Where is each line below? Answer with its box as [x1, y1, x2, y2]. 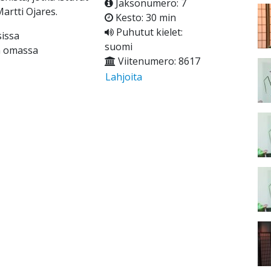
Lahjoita [105, 70, 142, 84]
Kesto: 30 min [113, 11, 176, 25]
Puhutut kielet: [113, 25, 183, 39]
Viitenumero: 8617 [115, 54, 200, 68]
